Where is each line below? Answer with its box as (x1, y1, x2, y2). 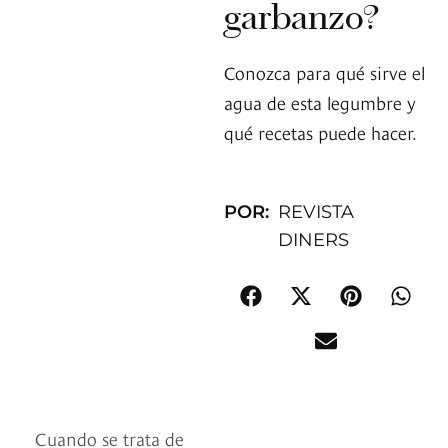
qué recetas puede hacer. (224, 119, 417, 145)
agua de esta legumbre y (224, 89, 416, 115)
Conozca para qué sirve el (224, 59, 425, 85)
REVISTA (278, 201, 355, 224)
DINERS (278, 229, 350, 252)
